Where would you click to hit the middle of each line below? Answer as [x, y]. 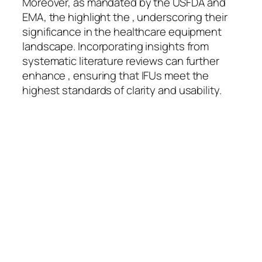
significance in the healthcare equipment [122, 32]
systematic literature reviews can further [121, 61]
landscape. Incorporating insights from [116, 46]
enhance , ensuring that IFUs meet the [116, 76]
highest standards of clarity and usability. [122, 90]
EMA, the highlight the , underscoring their [125, 17]
